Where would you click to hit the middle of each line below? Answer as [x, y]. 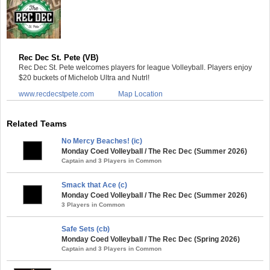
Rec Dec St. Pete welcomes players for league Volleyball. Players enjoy [135, 67]
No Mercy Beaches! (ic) [102, 141]
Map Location [140, 94]
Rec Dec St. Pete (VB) [58, 58]
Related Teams [37, 124]
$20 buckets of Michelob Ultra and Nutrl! [84, 78]
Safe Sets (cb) [86, 229]
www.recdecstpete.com [56, 94]
